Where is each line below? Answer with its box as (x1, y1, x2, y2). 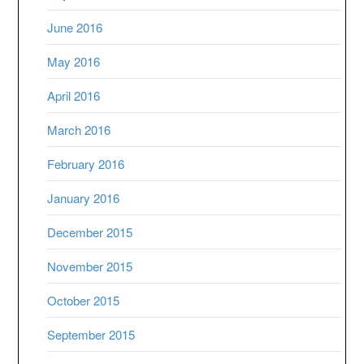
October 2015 (47, 291, 120, 309)
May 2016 (47, 52, 101, 70)
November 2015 (47, 257, 133, 275)
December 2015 (47, 223, 133, 240)
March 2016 (47, 120, 111, 138)
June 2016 (47, 18, 103, 36)
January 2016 (47, 188, 120, 206)
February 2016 (47, 154, 125, 172)
